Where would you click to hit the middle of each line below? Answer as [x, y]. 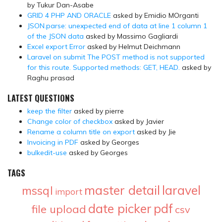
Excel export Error [56, 46]
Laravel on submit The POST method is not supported [116, 57]
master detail [122, 190]
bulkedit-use [47, 152]
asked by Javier [138, 121]
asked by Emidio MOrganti [155, 15]
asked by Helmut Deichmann [133, 46]
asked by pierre [98, 111]
